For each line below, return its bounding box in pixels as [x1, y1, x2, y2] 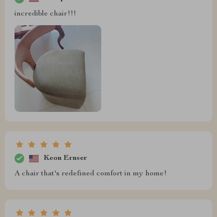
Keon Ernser [44, 154, 87, 162]
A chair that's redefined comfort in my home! [15, 170, 167, 178]
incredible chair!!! [15, 10, 76, 18]
